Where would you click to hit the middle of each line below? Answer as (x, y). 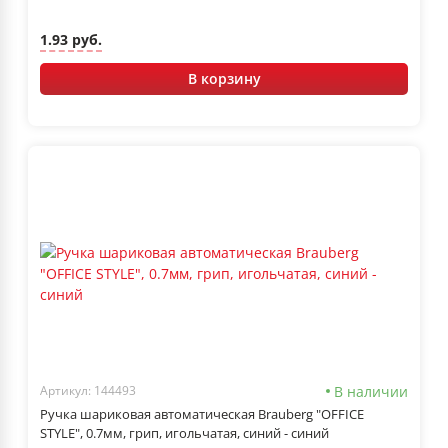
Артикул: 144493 (88, 391)
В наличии (371, 391)
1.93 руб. (71, 40)
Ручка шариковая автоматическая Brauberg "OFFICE (202, 413)
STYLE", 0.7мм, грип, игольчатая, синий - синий (184, 432)
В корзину (224, 78)
